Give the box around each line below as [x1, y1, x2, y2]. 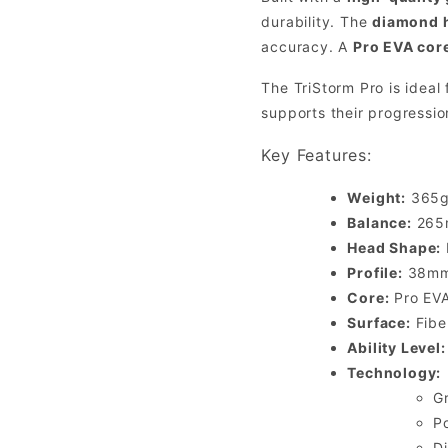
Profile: [347, 264, 403, 282]
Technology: [347, 364, 442, 382]
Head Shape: [347, 239, 442, 257]
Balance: [347, 214, 412, 232]
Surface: [347, 314, 411, 332]
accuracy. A [261, 38, 353, 56]
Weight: [347, 189, 406, 207]
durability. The [261, 13, 373, 31]
